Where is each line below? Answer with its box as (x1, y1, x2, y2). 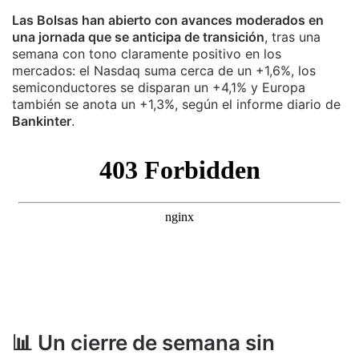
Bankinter (12, 113, 71, 129)
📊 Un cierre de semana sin (12, 330, 275, 355)
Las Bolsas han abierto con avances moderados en (12, 12, 324, 28)
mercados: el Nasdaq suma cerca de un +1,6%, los (12, 63, 316, 79)
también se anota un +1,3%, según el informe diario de (12, 96, 341, 112)
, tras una (264, 29, 321, 45)
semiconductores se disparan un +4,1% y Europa (12, 79, 305, 95)
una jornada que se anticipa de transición (12, 29, 264, 45)
